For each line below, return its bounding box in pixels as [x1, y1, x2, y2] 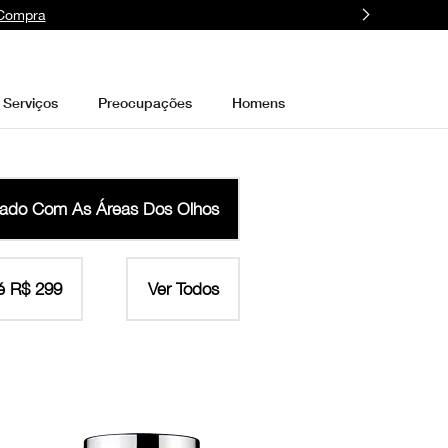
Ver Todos [147, 278, 219, 299]
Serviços [3, 93, 58, 111]
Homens [232, 93, 285, 111]
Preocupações [98, 93, 192, 111]
